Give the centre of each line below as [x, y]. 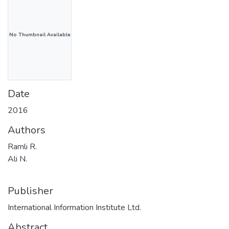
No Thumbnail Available [40, 35]
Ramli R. [22, 146]
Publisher [30, 191]
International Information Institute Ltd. [74, 207]
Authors [27, 130]
